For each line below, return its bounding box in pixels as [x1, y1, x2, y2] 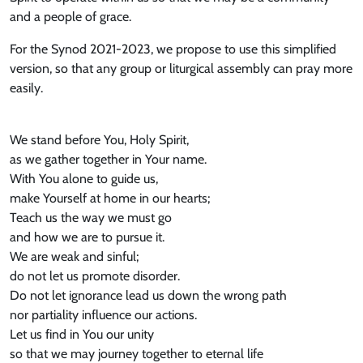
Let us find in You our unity [10, 327, 154, 343]
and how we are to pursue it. [10, 229, 164, 246]
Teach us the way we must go [10, 210, 172, 226]
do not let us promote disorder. [10, 268, 180, 284]
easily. [10, 80, 43, 96]
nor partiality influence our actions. [10, 307, 197, 323]
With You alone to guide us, [10, 171, 158, 187]
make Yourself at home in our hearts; [10, 190, 210, 207]
